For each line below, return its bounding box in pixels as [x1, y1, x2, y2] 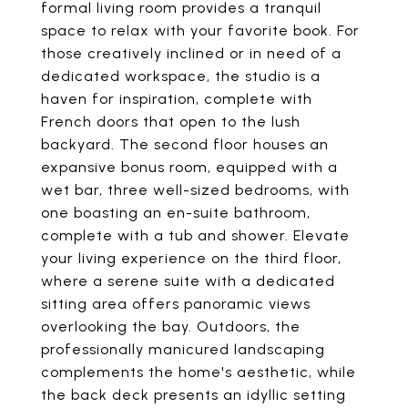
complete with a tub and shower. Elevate [41, 227, 350, 244]
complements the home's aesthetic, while [41, 363, 356, 381]
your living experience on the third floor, [41, 250, 342, 267]
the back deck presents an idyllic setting [41, 386, 346, 403]
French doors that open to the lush [41, 113, 301, 130]
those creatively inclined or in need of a [41, 45, 342, 62]
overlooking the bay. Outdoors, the [41, 318, 301, 335]
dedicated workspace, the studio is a [41, 67, 321, 85]
